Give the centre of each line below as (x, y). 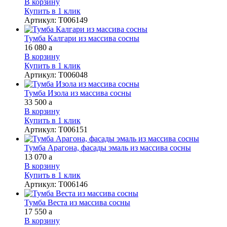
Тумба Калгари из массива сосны (82, 38)
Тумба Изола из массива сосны (78, 93)
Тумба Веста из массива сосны (77, 202)
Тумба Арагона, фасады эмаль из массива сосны (108, 147)
